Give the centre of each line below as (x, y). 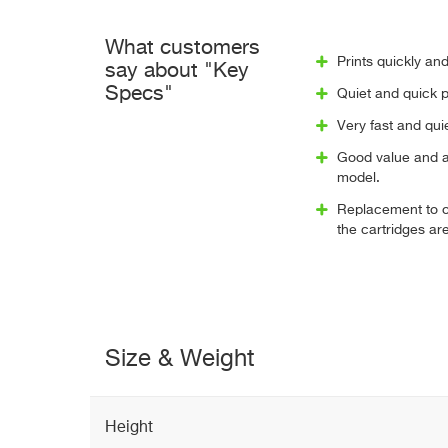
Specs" (139, 94)
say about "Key (177, 71)
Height (129, 428)
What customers (182, 48)
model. (358, 178)
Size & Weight (180, 359)
